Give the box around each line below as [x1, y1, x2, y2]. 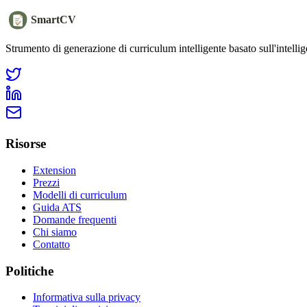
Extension [33, 164, 76, 176]
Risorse [5, 136, 46, 151]
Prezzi [33, 176, 60, 188]
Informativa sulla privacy [33, 291, 140, 304]
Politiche [5, 263, 53, 278]
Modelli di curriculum [33, 188, 127, 201]
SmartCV [30, 14, 76, 26]
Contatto [33, 238, 70, 250]
